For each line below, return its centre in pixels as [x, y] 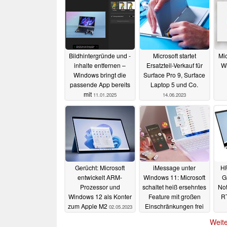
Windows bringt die [100, 75]
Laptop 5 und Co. [174, 85]
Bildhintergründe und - [100, 56]
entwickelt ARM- [100, 177]
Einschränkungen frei [174, 206]
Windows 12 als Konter [100, 197]
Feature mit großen [174, 197]
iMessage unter [174, 168]
